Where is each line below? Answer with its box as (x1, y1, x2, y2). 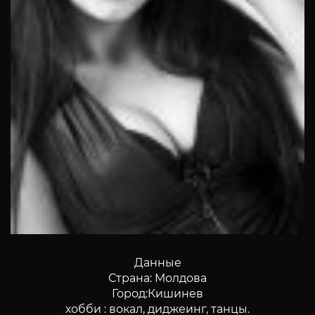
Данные (134, 256, 181, 270)
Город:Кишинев (112, 287, 203, 301)
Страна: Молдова (108, 271, 207, 285)
